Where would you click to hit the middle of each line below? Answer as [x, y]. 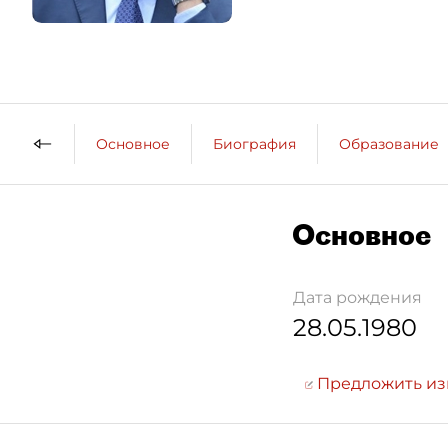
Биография [254, 143]
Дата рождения [357, 297]
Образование [389, 143]
